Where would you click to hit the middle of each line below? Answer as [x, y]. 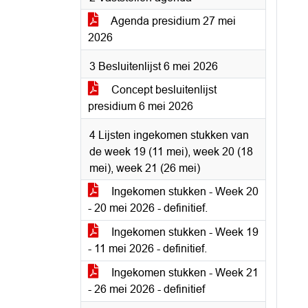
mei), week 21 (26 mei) [145, 168]
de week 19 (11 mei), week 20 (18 [171, 152]
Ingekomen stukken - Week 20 [184, 191]
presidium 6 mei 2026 [141, 106]
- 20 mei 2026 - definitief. [148, 208]
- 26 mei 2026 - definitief [146, 289]
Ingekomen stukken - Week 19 [184, 232]
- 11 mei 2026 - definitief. [147, 249]
